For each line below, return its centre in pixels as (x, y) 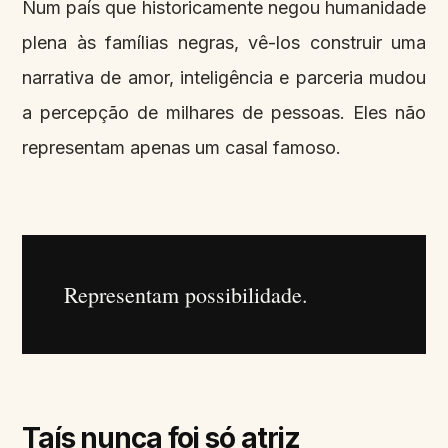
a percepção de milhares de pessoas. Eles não (224, 113)
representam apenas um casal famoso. (181, 148)
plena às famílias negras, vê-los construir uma (224, 43)
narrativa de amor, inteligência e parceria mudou (224, 78)
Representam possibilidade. (186, 295)
